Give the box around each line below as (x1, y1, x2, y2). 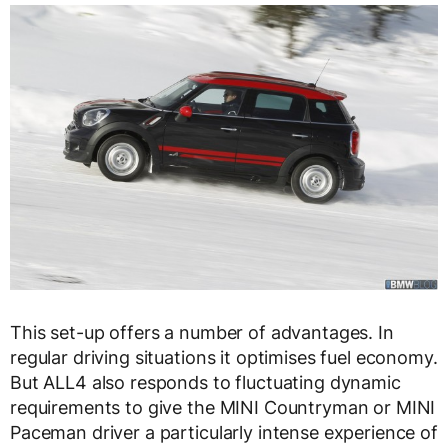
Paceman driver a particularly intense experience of (10, 422, 438, 444)
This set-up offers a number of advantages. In (10, 322, 394, 344)
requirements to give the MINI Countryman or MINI (10, 397, 436, 419)
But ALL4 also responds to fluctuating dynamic (10, 372, 401, 394)
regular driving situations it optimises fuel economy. (10, 347, 438, 369)
